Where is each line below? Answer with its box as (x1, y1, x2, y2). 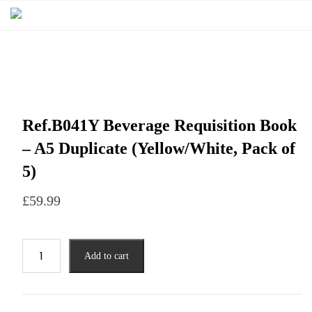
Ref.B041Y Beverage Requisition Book (22, 116, 297, 134)
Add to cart (84, 251, 129, 261)
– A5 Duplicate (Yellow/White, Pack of (22, 139, 295, 157)
